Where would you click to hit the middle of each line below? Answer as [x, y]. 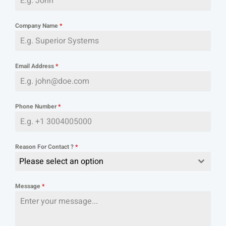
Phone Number [37, 107]
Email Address [35, 66]
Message [29, 186]
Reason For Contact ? [45, 147]
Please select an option [61, 162]
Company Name [37, 26]
